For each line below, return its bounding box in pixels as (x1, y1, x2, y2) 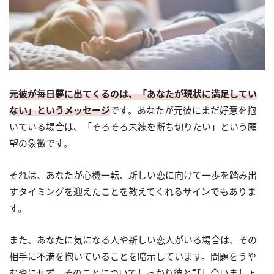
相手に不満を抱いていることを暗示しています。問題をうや (9, 250, 256, 263)
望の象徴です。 (9, 137, 73, 150)
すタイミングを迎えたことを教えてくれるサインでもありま (9, 185, 256, 198)
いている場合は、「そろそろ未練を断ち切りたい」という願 (9, 120, 257, 133)
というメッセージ (37, 104, 110, 117)
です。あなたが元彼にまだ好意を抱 (110, 104, 256, 117)
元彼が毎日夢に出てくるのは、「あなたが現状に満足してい (9, 87, 257, 100)
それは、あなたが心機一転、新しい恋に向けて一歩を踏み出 (9, 169, 257, 182)
